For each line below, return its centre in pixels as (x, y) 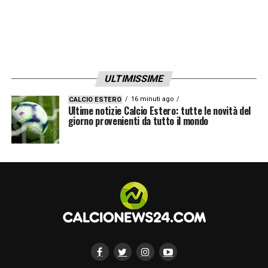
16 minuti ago (152, 99)
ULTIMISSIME (134, 78)
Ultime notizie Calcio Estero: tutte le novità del (159, 110)
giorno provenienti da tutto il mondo (138, 121)
